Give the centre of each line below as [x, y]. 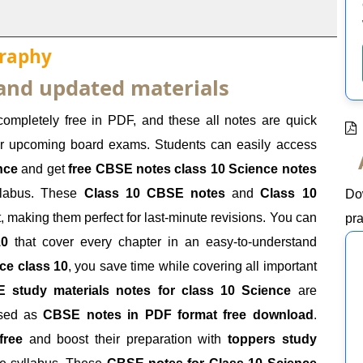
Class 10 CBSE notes [155, 194]
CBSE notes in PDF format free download [178, 315]
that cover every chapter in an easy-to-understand [162, 242]
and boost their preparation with [125, 340]
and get [43, 169]
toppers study [272, 340]
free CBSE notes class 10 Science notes [192, 169]
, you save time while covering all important [192, 267]
